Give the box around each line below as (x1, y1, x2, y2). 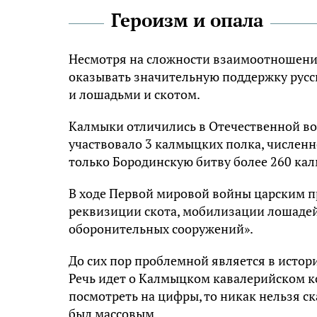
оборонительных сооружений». (69, 219, 253, 237)
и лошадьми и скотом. (69, 85, 200, 103)
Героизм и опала (111, 7, 263, 32)
